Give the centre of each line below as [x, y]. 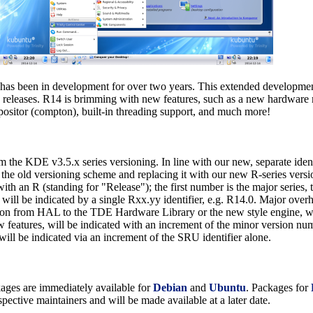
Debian [170, 288]
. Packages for [279, 288]
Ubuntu [228, 288]
